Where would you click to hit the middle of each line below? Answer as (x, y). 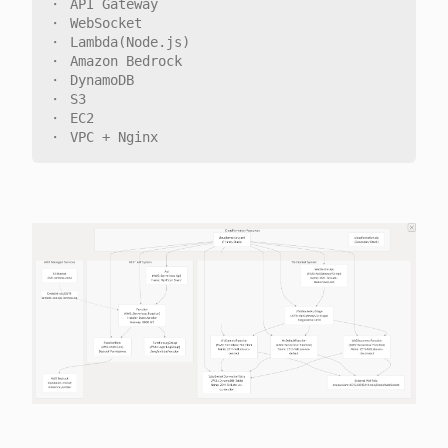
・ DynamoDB (91, 79)
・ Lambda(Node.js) (119, 41)
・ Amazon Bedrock (115, 60)
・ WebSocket (95, 22)
